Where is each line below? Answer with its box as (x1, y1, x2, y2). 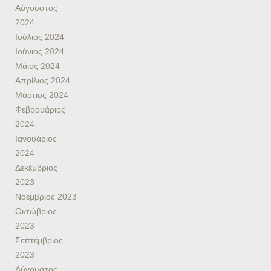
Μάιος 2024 (15, 60, 60, 71)
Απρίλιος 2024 (15, 75, 70, 85)
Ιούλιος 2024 (15, 31, 64, 42)
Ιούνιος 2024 (15, 46, 64, 56)
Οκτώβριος (15, 206, 57, 216)
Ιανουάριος (15, 133, 57, 143)
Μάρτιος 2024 (15, 90, 68, 100)
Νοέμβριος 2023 (15, 191, 77, 201)
